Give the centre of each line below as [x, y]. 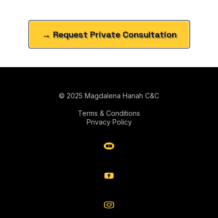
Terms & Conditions [109, 113]
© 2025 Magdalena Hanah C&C [109, 96]
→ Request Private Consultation [109, 34]
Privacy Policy [109, 122]
